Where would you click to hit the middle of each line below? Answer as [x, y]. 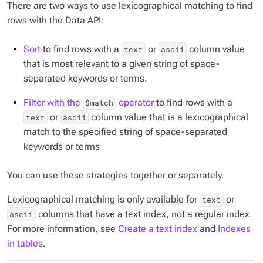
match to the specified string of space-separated [125, 132]
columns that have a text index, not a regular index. [144, 214]
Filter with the [53, 102]
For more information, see [63, 229]
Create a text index [158, 229]
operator [135, 102]
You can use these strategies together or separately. [116, 175]
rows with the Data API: [55, 20]
